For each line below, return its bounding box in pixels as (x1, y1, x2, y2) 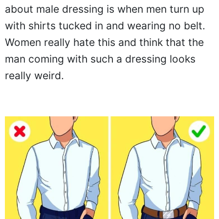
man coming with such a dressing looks (5, 53, 196, 66)
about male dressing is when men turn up (5, 3, 204, 16)
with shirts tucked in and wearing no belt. (5, 20, 205, 32)
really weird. (5, 69, 64, 82)
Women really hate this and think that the (5, 36, 204, 49)
